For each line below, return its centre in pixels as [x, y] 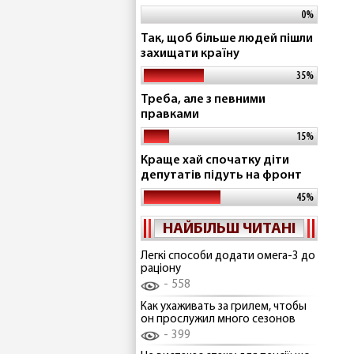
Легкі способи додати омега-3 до [228, 256]
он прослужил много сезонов [218, 319]
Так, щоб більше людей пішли [227, 39]
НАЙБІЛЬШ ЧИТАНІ [229, 229]
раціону [161, 269]
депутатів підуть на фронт [221, 175]
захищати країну [190, 54]
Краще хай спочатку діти [215, 160]
